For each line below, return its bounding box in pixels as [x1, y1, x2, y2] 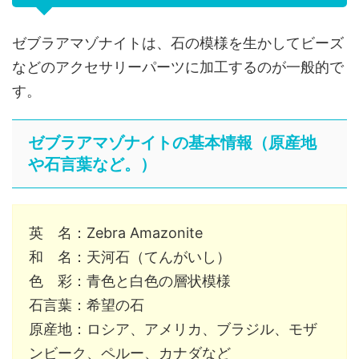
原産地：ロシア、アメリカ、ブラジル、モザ [29, 320, 317, 337]
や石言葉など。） [28, 155, 156, 173]
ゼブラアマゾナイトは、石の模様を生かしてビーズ [12, 34, 344, 51]
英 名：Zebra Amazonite [29, 224, 203, 241]
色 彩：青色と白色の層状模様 [29, 272, 231, 289]
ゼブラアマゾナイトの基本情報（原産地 [28, 133, 317, 151]
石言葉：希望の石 [29, 296, 144, 313]
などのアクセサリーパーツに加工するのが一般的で [12, 58, 344, 75]
